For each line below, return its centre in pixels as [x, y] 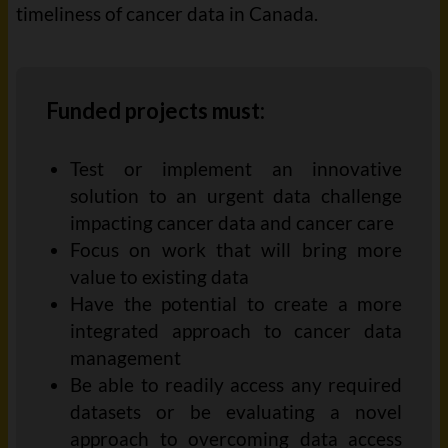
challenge [362, 195]
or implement [197, 168]
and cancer [306, 222]
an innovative [336, 168]
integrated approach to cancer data [236, 330]
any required [346, 384]
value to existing [140, 276]
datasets [113, 411]
